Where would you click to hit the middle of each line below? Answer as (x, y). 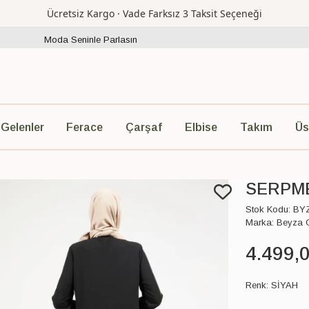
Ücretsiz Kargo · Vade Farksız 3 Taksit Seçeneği (154, 13)
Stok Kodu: (268, 210)
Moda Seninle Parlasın (91, 39)
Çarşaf (144, 127)
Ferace (85, 127)
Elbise (201, 127)
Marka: (260, 223)
